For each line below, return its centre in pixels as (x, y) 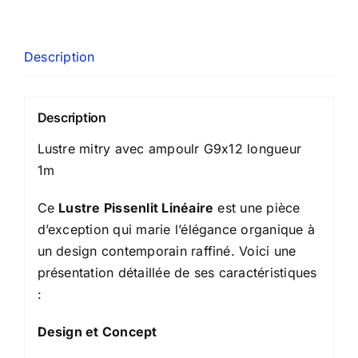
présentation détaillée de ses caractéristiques (177, 272)
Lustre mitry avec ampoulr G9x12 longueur (169, 148)
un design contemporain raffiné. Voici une (167, 251)
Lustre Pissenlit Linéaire (136, 207)
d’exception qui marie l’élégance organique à (176, 229)
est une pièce (257, 207)
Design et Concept (97, 331)
